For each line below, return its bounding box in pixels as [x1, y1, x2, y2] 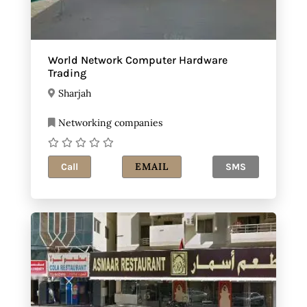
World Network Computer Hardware [48, 53, 228, 67]
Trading [48, 66, 86, 80]
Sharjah [58, 87, 91, 100]
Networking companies [56, 116, 162, 130]
